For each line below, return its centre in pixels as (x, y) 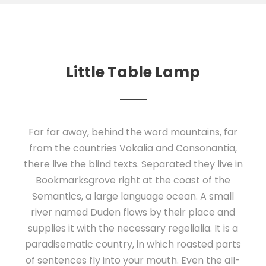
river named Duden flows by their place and (133, 212)
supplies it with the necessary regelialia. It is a (133, 228)
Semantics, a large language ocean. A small (133, 196)
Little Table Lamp (133, 72)
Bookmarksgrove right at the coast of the (133, 180)
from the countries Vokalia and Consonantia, (133, 148)
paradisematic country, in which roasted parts (133, 244)
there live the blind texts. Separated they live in (133, 164)
